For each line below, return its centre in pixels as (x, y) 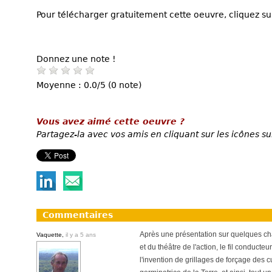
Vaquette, (51, 235)
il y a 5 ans (81, 235)
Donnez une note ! (76, 59)
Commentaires (78, 215)
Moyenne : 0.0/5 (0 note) (89, 85)
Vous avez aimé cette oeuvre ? (110, 121)
